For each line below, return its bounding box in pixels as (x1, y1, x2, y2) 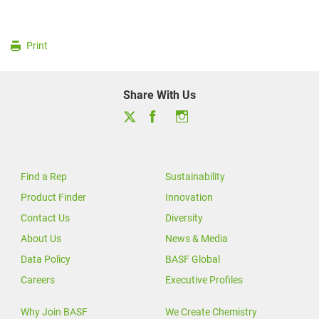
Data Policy (21, 253, 70, 266)
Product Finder (21, 192, 86, 204)
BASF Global (165, 253, 220, 266)
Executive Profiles (165, 274, 243, 286)
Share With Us (123, 88, 196, 102)
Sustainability (165, 171, 225, 183)
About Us (21, 233, 61, 245)
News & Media (165, 233, 228, 245)
